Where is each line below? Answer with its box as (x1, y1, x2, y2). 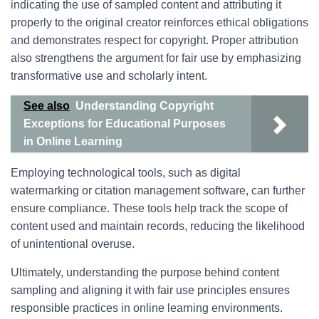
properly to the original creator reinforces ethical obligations (11, 16, 308, 28)
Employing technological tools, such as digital (11, 167, 241, 179)
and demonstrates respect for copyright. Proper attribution (11, 34, 298, 46)
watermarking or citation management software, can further (11, 184, 305, 197)
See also (23, 100, 70, 112)
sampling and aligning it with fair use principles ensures (11, 284, 290, 296)
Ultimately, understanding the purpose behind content (11, 266, 279, 278)
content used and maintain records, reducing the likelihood (11, 220, 305, 232)
